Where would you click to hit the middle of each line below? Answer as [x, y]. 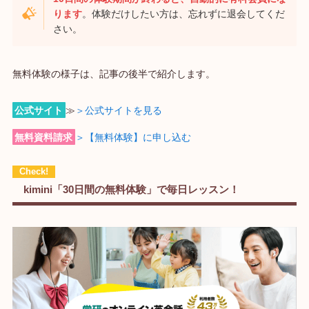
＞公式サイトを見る [118, 110]
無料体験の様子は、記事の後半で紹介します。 [113, 73]
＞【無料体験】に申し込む [133, 137]
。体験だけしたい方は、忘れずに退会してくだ [184, 13]
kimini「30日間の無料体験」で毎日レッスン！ [132, 190]
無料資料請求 [44, 137]
